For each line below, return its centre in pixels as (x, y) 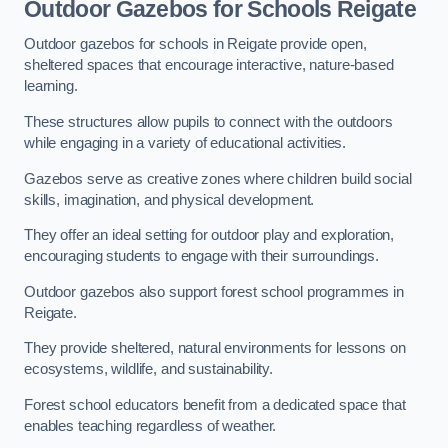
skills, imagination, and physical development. (169, 199)
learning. (51, 86)
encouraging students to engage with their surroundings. (202, 256)
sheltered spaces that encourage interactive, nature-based (209, 65)
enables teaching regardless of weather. (150, 425)
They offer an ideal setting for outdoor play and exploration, (209, 235)
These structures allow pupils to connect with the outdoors (208, 121)
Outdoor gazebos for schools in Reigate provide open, (195, 44)
